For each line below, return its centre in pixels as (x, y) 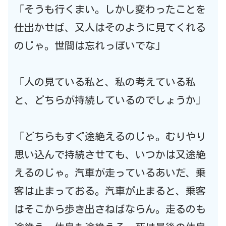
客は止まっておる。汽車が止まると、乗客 (110, 190)
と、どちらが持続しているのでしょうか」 (110, 100)
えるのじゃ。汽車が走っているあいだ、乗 (110, 172)
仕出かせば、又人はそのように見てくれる (110, 27)
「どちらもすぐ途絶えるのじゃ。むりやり (110, 136)
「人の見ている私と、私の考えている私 (105, 81)
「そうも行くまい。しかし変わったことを (110, 9)
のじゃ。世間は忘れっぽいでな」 (90, 45)
